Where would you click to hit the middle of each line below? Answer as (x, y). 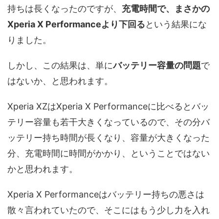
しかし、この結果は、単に (60, 65)
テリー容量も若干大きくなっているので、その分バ (109, 122)
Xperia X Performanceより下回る (76, 24)
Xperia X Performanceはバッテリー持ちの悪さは (106, 194)
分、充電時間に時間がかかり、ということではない (109, 153)
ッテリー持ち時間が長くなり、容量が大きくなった (109, 137)
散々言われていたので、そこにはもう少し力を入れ (109, 210)
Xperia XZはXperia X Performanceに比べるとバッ (108, 106)
